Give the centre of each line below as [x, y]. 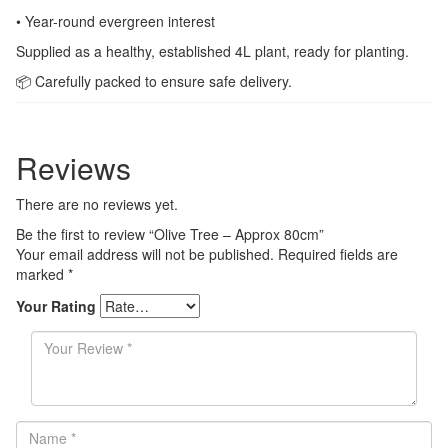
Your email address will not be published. [145, 253]
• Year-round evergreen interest [115, 20]
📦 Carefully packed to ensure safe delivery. [154, 80]
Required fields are [338, 253]
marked [42, 273]
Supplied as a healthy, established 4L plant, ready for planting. [212, 50]
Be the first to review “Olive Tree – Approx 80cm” [170, 233]
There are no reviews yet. [97, 203]
